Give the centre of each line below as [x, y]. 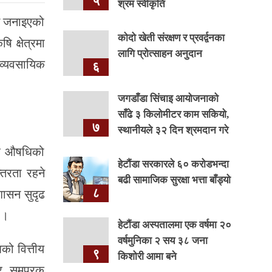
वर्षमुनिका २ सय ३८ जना [162, 241]
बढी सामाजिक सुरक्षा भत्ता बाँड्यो [174, 180]
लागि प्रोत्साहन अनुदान [160, 54]
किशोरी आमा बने [147, 257]
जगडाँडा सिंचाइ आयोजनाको [168, 99]
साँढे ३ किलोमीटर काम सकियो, [173, 114]
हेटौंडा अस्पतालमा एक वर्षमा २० [174, 225]
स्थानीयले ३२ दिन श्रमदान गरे [173, 130]
